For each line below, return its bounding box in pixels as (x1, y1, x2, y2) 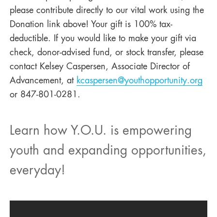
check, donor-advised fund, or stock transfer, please (10, 48, 203, 57)
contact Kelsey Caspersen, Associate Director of (10, 62, 190, 71)
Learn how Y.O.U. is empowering (10, 125, 192, 138)
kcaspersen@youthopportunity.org (77, 77, 202, 85)
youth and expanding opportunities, (10, 145, 206, 157)
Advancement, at (10, 77, 77, 85)
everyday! (10, 165, 65, 177)
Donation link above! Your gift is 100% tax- (10, 20, 172, 29)
